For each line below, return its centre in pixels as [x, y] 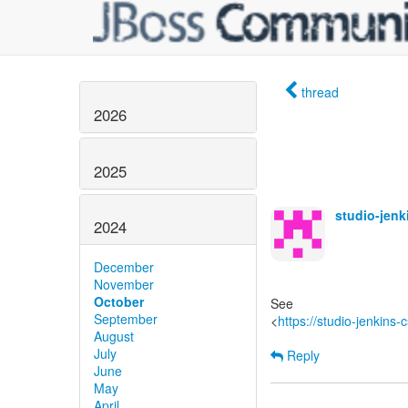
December [124, 267]
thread [320, 92]
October [119, 302]
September [126, 319]
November [124, 285]
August [114, 337]
